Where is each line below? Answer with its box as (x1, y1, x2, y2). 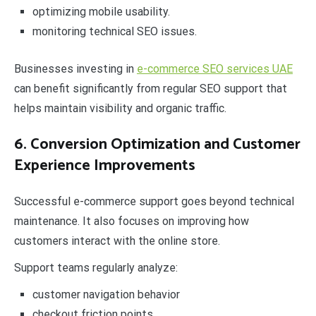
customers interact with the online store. (14, 234, 220, 248)
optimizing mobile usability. (32, 4, 170, 18)
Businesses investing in (14, 62, 137, 76)
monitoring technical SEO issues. (32, 24, 197, 38)
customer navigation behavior (32, 288, 180, 302)
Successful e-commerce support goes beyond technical (14, 195, 294, 209)
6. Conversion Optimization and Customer (14, 132, 300, 158)
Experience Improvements (14, 153, 195, 179)
